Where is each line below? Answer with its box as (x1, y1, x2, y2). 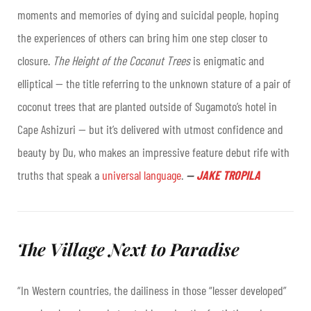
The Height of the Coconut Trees (53, 53, 193, 68)
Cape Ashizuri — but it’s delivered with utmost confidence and (17, 121, 283, 137)
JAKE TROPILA (196, 167, 260, 183)
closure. (17, 53, 53, 68)
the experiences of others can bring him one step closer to (17, 30, 267, 45)
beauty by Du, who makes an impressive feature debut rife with (17, 144, 289, 160)
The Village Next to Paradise (17, 237, 239, 260)
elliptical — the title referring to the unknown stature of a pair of (17, 76, 291, 91)
